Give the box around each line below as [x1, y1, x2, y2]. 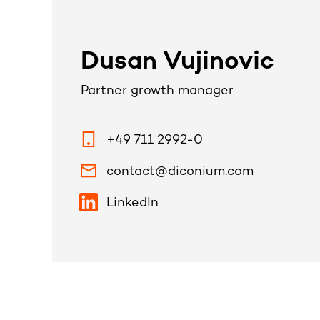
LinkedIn [106, 196, 159, 210]
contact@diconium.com [106, 164, 254, 179]
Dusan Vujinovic [81, 49, 275, 76]
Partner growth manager [81, 84, 234, 98]
